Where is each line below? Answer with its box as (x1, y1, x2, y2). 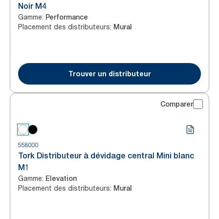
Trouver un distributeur (68, 69, 151, 78)
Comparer (160, 100, 193, 108)
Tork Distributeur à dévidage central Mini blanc (18, 151, 194, 160)
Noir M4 (18, 1, 46, 11)
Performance (45, 13, 88, 21)
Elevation (45, 175, 77, 182)
